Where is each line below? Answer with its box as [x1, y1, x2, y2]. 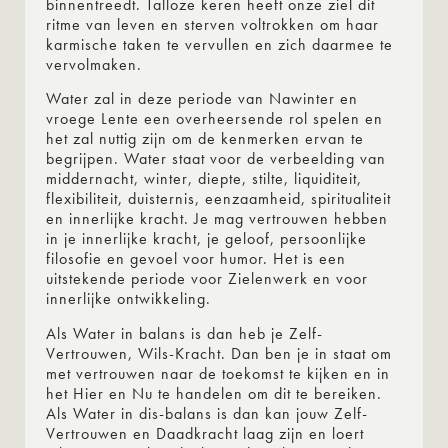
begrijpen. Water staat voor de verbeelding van [46, 148, 386, 170]
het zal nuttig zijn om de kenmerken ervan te [46, 128, 364, 150]
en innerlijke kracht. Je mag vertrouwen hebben [46, 208, 388, 230]
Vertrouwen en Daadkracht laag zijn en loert [46, 422, 364, 444]
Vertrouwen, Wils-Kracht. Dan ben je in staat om [46, 342, 392, 364]
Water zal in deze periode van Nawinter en [46, 88, 358, 110]
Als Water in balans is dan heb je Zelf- [46, 322, 323, 344]
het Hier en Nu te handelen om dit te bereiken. [46, 382, 382, 404]
